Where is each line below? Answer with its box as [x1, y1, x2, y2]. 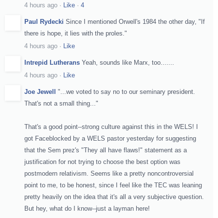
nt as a [167, 146, 187, 154]
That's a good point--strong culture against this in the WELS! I [24, 123, 198, 130]
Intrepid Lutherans [24, 58, 80, 66]
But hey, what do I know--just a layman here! [24, 204, 150, 212]
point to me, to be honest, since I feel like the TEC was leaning [24, 181, 202, 189]
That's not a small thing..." [24, 99, 98, 107]
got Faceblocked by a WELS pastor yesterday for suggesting [24, 134, 196, 142]
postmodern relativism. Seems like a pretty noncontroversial [24, 169, 194, 177]
